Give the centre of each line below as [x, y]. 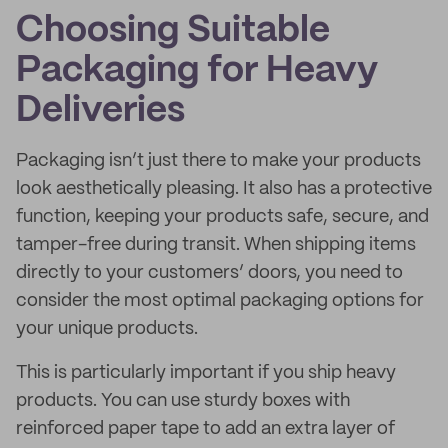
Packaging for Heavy [197, 71]
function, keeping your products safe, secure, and [222, 217]
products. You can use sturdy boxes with [183, 401]
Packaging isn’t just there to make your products [218, 161]
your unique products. [107, 329]
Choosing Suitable [173, 31]
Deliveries [100, 111]
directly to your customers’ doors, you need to [209, 273]
